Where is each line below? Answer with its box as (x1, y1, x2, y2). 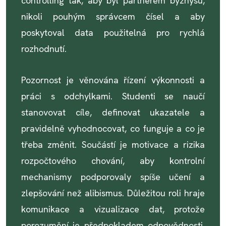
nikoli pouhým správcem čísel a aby (21, 11, 205, 22)
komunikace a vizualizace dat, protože (21, 203, 205, 215)
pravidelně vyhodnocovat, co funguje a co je (21, 123, 205, 134)
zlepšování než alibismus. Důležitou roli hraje (21, 187, 205, 199)
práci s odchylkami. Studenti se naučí (21, 90, 205, 102)
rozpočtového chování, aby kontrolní (21, 155, 205, 166)
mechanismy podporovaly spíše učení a (21, 171, 205, 183)
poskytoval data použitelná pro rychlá (21, 27, 205, 38)
